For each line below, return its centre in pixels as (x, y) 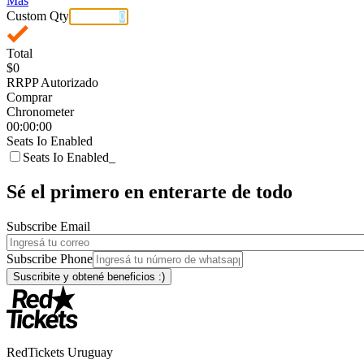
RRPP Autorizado (52, 82)
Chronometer (40, 112)
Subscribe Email (48, 226)
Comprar (29, 97)
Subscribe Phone (50, 258)
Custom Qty (38, 16)
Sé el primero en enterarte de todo (149, 191)
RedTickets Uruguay (60, 352)
